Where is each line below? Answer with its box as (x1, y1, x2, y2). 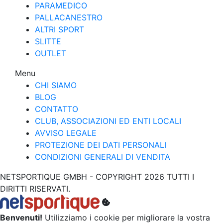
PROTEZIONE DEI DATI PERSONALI (35, 139, 166, 150)
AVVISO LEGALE (35, 127, 97, 138)
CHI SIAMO (35, 80, 77, 90)
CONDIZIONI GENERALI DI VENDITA (35, 151, 170, 162)
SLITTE (35, 36, 61, 46)
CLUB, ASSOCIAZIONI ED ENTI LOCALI (35, 115, 181, 126)
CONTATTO (35, 104, 78, 114)
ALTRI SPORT (35, 24, 84, 34)
